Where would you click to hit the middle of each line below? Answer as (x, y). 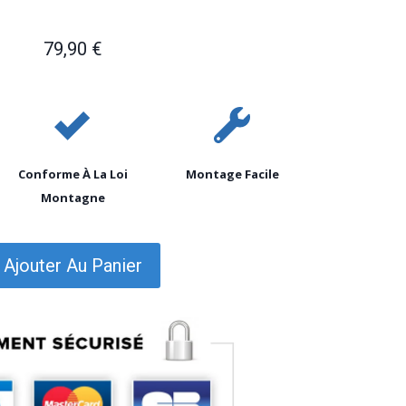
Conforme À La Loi (72, 174)
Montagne (72, 197)
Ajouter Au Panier (72, 265)
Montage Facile (232, 174)
